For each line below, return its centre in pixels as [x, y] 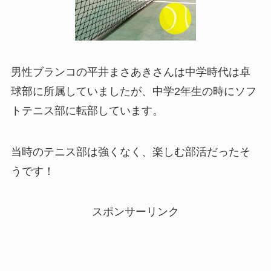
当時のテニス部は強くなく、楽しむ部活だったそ [130, 152]
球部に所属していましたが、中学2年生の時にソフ [133, 91]
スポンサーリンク [135, 212]
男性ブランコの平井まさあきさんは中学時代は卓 [130, 72]
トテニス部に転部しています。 [87, 110]
